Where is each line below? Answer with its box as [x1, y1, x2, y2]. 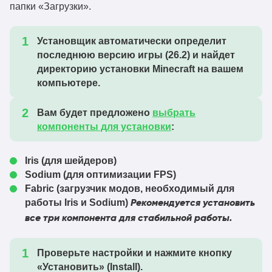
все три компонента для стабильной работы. [25, 214, 232, 223]
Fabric [25, 183, 54, 194]
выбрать [152, 107, 195, 118]
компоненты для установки [37, 121, 171, 132]
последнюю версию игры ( [37, 50, 168, 60]
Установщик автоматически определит [37, 36, 226, 46]
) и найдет [187, 50, 235, 60]
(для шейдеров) [39, 155, 117, 166]
